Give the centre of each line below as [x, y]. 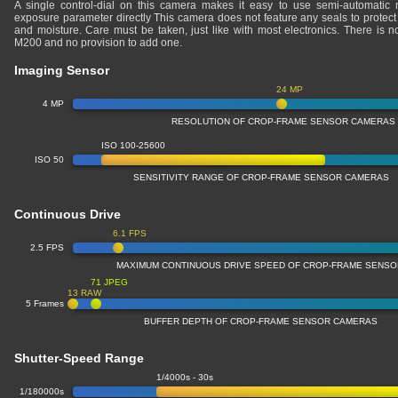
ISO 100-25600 [133, 145]
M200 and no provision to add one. [98, 43]
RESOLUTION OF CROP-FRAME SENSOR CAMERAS [283, 121]
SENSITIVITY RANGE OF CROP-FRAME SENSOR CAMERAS [261, 177]
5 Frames [45, 303]
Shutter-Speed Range [79, 358]
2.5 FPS [47, 247]
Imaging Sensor [62, 70]
